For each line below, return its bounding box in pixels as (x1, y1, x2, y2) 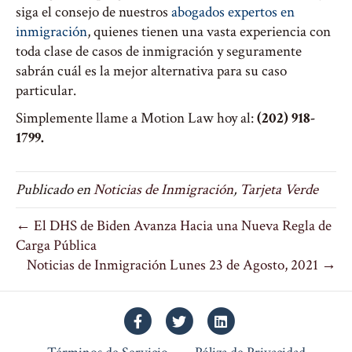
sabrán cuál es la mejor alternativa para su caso (16, 61, 287, 81)
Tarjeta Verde (240, 180, 318, 200)
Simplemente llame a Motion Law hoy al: (16, 108, 257, 128)
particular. (16, 81, 76, 101)
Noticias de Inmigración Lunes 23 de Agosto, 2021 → (27, 255, 336, 275)
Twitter (178, 311, 222, 329)
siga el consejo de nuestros (16, 2, 171, 22)
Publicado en (16, 180, 93, 200)
